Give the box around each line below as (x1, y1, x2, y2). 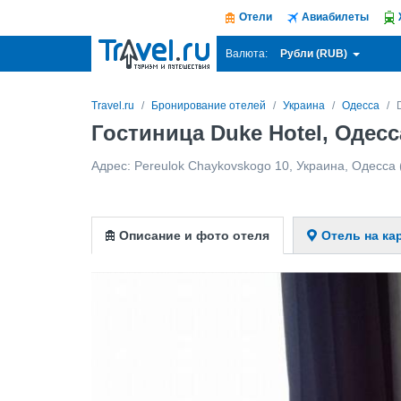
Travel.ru (91, 99, 134, 112)
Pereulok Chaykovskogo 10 (134, 158, 289, 173)
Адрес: (91, 158, 134, 173)
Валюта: (226, 47, 268, 61)
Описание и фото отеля (119, 228, 269, 243)
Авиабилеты (302, 11, 369, 23)
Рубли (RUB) (280, 47, 350, 60)
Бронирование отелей (151, 99, 266, 112)
